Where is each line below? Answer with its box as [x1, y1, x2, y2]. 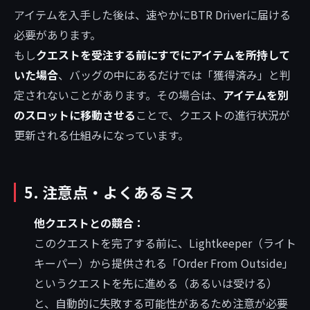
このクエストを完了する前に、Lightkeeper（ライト [33, 235, 296, 252]
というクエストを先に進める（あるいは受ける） [33, 275, 277, 292]
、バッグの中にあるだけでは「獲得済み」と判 [58, 66, 291, 84]
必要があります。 [14, 26, 101, 44]
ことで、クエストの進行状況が [136, 107, 290, 124]
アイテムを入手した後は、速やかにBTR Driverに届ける [14, 6, 291, 24]
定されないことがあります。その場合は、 [14, 86, 223, 104]
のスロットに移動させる [14, 107, 136, 124]
